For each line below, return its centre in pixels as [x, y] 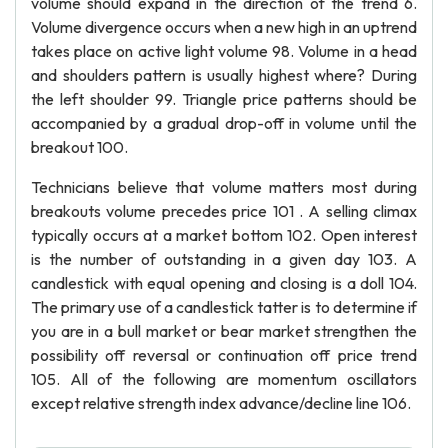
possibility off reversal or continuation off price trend [224, 355]
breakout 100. [79, 147]
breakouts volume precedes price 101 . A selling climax [224, 211]
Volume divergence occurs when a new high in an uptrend [224, 27]
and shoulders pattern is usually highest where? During [224, 75]
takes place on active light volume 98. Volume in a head [224, 51]
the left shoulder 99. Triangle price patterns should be [224, 99]
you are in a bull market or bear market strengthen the [224, 331]
